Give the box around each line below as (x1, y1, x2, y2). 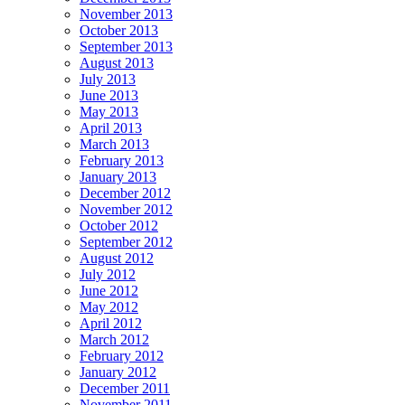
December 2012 (80, 184, 171, 201)
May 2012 (80, 298, 138, 315)
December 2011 (80, 380, 170, 396)
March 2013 (80, 136, 149, 152)
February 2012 (80, 347, 164, 363)
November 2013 (80, 5, 173, 22)
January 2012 (80, 363, 156, 380)
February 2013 (80, 152, 164, 168)
